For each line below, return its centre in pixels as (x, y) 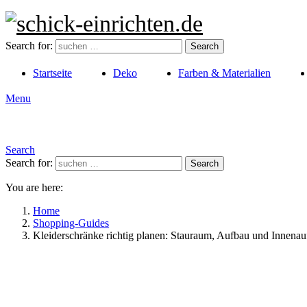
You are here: (34, 187)
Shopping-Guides (71, 223)
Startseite (52, 73)
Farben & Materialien (225, 73)
